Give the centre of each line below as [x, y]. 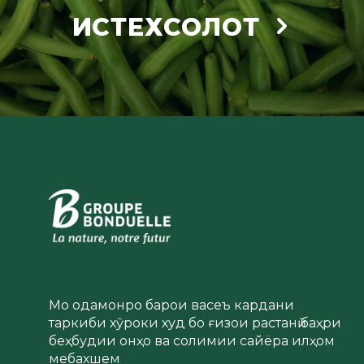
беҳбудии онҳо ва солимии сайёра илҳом [192, 341]
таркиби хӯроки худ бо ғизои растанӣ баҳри [195, 323]
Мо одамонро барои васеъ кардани [171, 305]
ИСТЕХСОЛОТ [166, 27]
